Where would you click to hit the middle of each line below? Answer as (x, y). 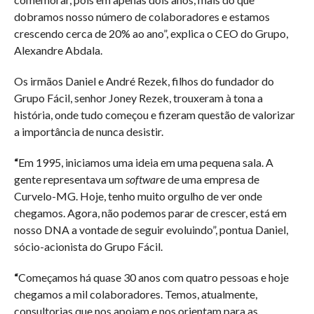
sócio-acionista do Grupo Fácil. (88, 246)
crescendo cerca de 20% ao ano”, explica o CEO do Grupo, (151, 33)
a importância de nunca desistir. (88, 131)
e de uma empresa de (209, 179)
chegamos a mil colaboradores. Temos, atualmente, (135, 294)
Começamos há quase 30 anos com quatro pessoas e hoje (153, 277)
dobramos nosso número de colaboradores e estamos (142, 16)
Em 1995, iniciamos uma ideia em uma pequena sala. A (145, 162)
